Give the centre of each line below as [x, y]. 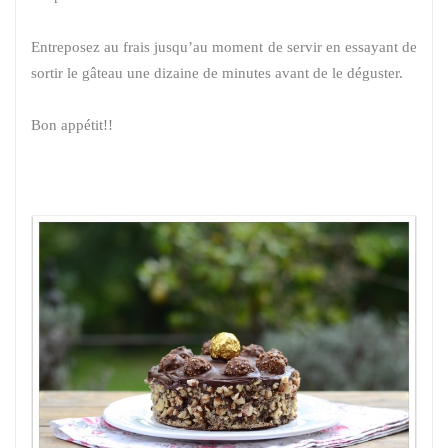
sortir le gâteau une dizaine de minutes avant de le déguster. [217, 72]
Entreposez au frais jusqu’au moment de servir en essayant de [224, 46]
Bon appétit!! [72, 124]
